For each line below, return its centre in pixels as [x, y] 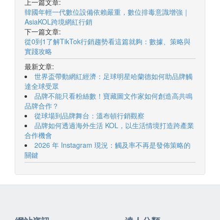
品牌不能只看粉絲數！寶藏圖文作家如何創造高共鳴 [113, 96]
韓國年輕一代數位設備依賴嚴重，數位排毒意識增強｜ [107, 12]
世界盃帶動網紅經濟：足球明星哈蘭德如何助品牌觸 [113, 76]
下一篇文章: [43, 32]
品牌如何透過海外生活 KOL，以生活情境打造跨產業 [114, 125]
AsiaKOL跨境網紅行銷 [58, 22]
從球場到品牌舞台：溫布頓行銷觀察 [89, 116]
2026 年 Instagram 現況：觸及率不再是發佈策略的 [112, 145]
